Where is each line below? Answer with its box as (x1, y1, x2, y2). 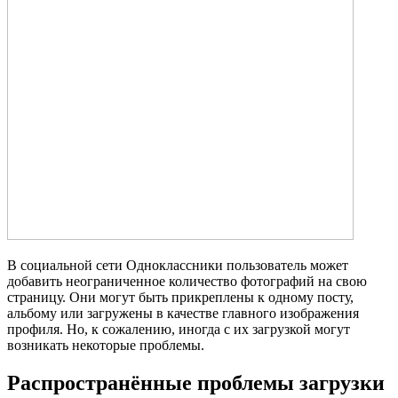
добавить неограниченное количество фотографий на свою (7, 274, 367, 290)
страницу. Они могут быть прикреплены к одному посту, (7, 290, 354, 306)
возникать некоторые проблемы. (7, 338, 204, 354)
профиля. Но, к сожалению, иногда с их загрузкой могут (7, 322, 350, 338)
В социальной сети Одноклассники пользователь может (7, 258, 348, 274)
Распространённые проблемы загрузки (7, 371, 385, 395)
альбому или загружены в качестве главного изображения (7, 306, 359, 322)
